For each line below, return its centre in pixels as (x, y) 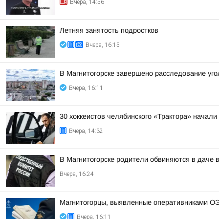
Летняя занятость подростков (109, 30)
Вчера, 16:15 (103, 45)
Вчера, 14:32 (86, 131)
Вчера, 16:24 (77, 174)
